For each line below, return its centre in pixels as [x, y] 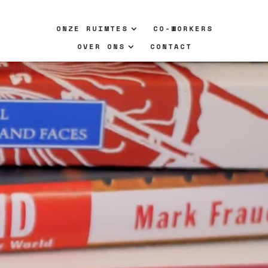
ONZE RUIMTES [92, 28]
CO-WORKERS [183, 28]
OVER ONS [101, 46]
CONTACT [171, 46]
